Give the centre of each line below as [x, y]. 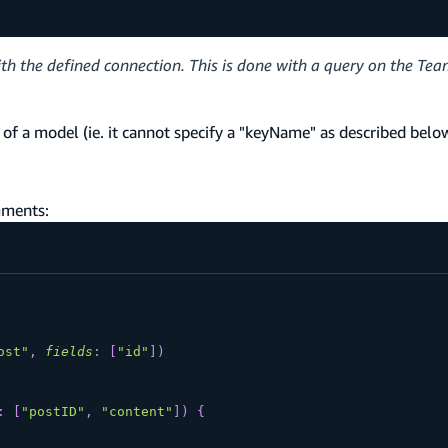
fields [68, 352]
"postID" [52, 412]
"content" [136, 412]
